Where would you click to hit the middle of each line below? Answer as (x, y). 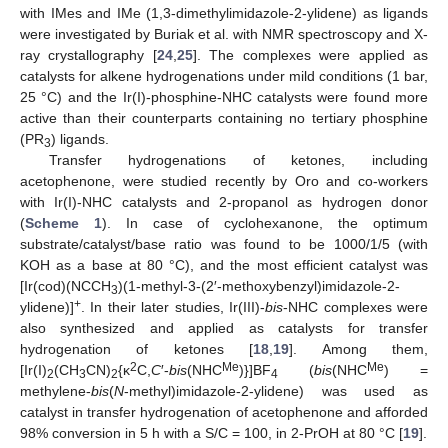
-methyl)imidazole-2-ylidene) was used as (276, 390)
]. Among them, (359, 348)
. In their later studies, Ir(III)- (173, 306)
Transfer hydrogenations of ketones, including (238, 159)
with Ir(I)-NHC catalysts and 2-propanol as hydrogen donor (224, 201)
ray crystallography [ (88, 54)
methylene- (55, 390)
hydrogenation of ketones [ (137, 348)
